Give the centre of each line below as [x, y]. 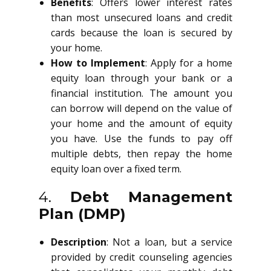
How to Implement [98, 63]
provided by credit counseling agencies [142, 257]
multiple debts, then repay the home [142, 154]
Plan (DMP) [82, 214]
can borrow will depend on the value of [142, 108]
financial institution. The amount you [142, 93]
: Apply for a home [189, 63]
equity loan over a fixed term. [116, 169]
